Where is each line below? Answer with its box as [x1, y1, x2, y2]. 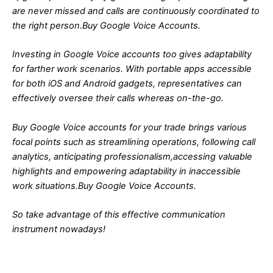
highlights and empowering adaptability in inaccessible [12, 165, 241, 177]
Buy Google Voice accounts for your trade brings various [12, 121, 247, 133]
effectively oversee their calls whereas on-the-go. [12, 93, 224, 104]
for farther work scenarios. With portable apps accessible [12, 63, 252, 75]
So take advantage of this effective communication [12, 208, 225, 220]
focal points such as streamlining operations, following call [12, 136, 255, 147]
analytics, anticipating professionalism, [12, 151, 173, 162]
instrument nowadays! [12, 223, 105, 235]
